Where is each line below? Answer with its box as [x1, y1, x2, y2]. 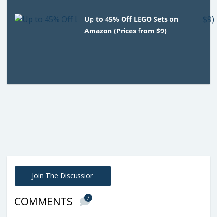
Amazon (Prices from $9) [84, 26, 167, 35]
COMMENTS [15, 194, 75, 208]
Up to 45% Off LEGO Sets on [84, 14, 179, 24]
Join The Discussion [32, 170, 94, 180]
